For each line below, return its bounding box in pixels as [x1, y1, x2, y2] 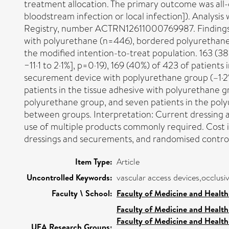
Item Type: [75, 155, 112, 167]
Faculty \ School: [52, 187, 112, 199]
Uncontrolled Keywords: [27, 171, 112, 183]
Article [117, 155, 140, 168]
